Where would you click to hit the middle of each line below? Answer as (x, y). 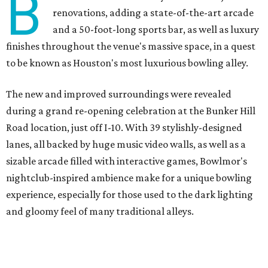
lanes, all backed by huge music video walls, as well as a (126, 144)
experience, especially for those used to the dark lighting (130, 195)
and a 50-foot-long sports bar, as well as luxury (156, 30)
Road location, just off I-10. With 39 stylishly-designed (124, 128)
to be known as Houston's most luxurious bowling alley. (127, 63)
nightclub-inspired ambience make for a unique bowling (129, 178)
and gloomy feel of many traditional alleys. (100, 211)
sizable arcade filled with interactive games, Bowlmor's (127, 161)
